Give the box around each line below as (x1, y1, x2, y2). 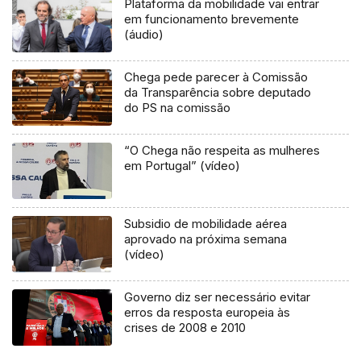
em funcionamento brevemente (124, 11, 300, 27)
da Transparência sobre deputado (124, 85, 312, 101)
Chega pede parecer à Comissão (124, 69, 309, 85)
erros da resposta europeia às (124, 305, 291, 321)
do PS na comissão (124, 100, 231, 116)
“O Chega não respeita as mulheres (124, 143, 321, 159)
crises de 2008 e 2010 (124, 320, 247, 336)
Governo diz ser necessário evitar (124, 289, 311, 305)
